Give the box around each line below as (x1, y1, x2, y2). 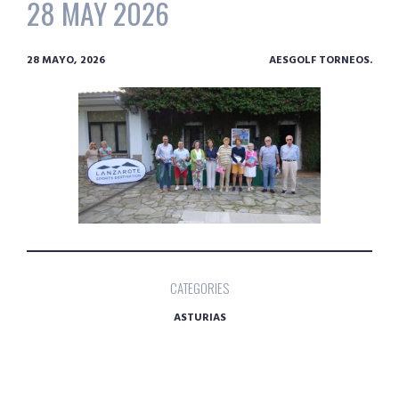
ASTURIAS (173, 308, 226, 327)
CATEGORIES (170, 277, 229, 297)
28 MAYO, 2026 (27, 52, 105, 69)
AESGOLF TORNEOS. (269, 52, 372, 69)
